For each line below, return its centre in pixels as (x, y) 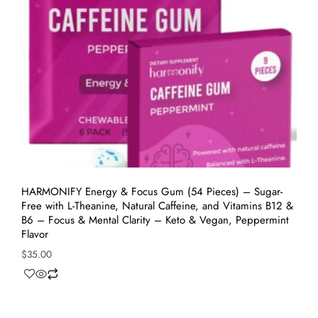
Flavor (35, 234)
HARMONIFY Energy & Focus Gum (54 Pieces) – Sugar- (152, 192)
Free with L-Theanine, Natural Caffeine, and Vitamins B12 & (157, 206)
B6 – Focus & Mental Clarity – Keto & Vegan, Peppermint (155, 220)
